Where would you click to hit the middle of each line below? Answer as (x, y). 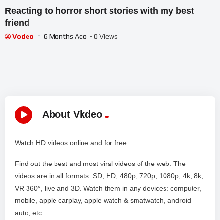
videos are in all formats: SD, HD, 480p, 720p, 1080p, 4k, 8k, (109, 176)
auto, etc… (32, 213)
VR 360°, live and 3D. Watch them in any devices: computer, (108, 188)
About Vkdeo (72, 114)
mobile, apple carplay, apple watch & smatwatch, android (103, 201)
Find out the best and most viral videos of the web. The (100, 164)
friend (17, 23)
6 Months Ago (65, 37)
